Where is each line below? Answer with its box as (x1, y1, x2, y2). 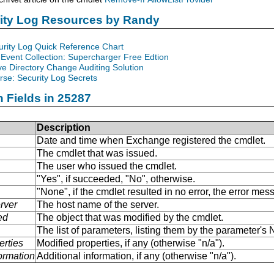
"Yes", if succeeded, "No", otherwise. (37, 173, 195, 184)
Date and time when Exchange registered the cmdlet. (37, 135, 265, 146)
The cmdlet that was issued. (37, 147, 157, 158)
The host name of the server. (37, 199, 159, 210)
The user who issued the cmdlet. (37, 160, 177, 171)
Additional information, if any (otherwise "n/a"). (37, 250, 236, 261)
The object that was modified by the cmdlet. (37, 212, 223, 223)
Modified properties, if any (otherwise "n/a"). (37, 237, 224, 248)
